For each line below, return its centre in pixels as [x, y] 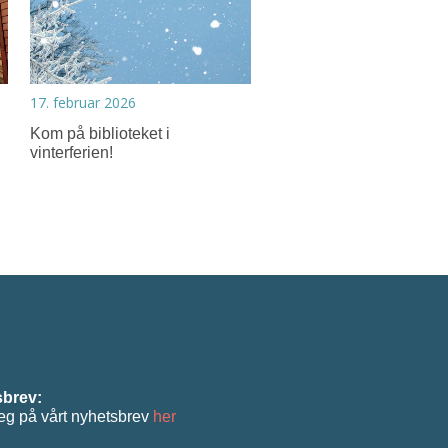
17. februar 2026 [83, 102]
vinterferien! [72, 152]
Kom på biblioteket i [100, 133]
